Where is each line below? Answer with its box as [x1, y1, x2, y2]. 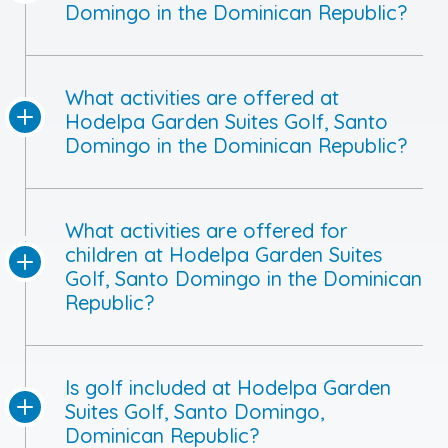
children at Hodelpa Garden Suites [65, 241, 382, 267]
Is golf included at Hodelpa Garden [65, 374, 391, 400]
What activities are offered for [65, 217, 348, 243]
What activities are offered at [65, 84, 339, 110]
